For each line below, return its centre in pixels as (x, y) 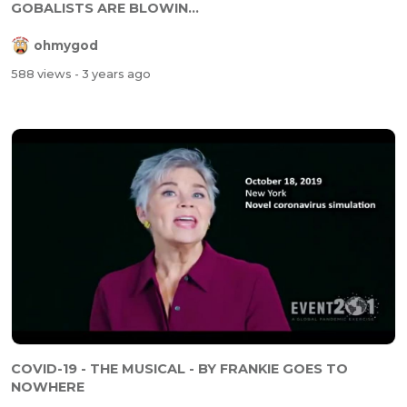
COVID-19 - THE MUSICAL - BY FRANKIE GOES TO (179, 368)
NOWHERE (48, 387)
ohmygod (66, 46)
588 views (43, 74)
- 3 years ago (113, 74)
